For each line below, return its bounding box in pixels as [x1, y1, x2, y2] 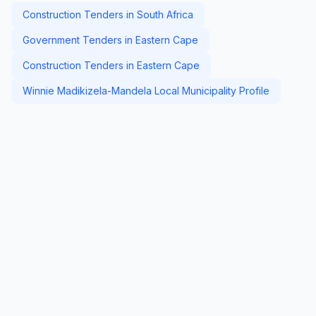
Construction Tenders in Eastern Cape [23, 59, 200, 71]
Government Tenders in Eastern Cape [23, 34, 198, 46]
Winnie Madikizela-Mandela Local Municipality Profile [23, 85, 269, 97]
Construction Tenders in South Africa [23, 8, 193, 20]
